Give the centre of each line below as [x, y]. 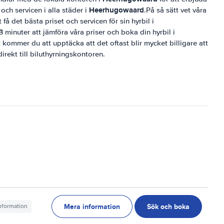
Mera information [92, 206]
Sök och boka [168, 206]
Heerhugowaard [116, 10]
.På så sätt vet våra [175, 10]
